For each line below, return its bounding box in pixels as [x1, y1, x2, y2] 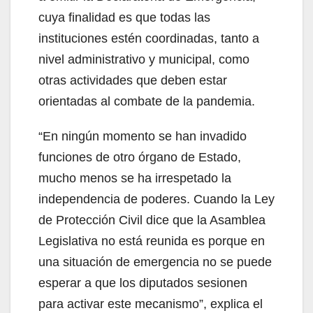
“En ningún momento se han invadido [38, 129, 247, 143]
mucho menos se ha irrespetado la [38, 171, 231, 185]
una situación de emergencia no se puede [38, 255, 272, 269]
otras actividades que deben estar [38, 73, 227, 87]
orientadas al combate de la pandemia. [38, 94, 255, 108]
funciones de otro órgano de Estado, [38, 150, 241, 164]
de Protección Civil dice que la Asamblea [38, 213, 265, 227]
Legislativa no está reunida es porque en [38, 234, 265, 248]
